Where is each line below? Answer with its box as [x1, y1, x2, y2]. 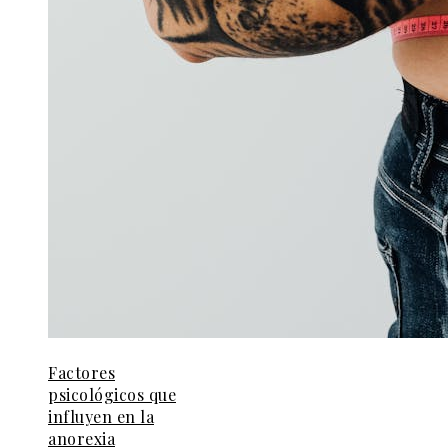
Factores [48, 362, 115, 384]
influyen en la [48, 406, 154, 428]
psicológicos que [48, 384, 176, 406]
